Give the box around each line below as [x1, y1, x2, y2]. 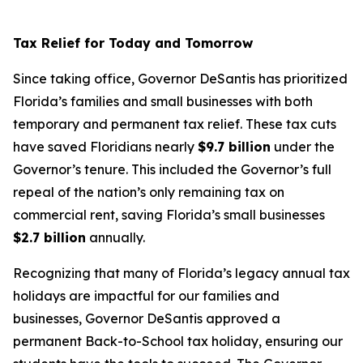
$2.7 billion [13, 229, 86, 246]
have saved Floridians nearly [13, 139, 198, 155]
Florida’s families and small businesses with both [13, 93, 313, 109]
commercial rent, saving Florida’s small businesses [13, 207, 325, 223]
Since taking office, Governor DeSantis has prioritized [13, 70, 348, 87]
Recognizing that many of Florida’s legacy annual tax [13, 265, 350, 281]
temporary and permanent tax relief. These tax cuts [13, 116, 336, 132]
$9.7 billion [198, 139, 271, 155]
